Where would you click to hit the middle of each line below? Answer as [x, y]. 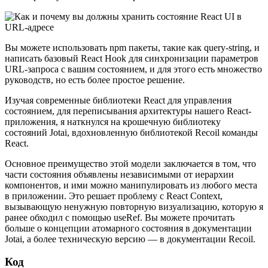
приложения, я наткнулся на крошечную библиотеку [113, 121]
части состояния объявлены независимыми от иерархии [119, 174]
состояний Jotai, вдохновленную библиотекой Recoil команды [131, 132]
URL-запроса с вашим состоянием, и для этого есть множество [133, 69]
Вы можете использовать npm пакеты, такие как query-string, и [132, 47]
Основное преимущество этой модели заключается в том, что [130, 163]
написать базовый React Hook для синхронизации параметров [132, 58]
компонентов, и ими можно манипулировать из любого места [131, 185]
